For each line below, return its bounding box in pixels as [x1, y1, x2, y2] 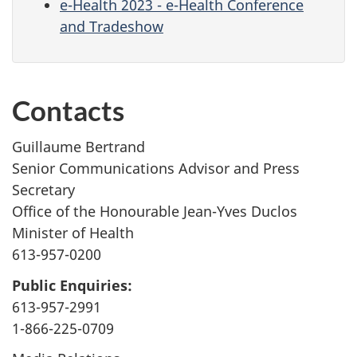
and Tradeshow [60, 17, 163, 37]
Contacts [12, 92, 124, 127]
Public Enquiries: [12, 275, 132, 295]
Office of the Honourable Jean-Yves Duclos [12, 202, 297, 222]
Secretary [12, 180, 75, 200]
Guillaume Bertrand [12, 137, 145, 157]
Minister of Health [12, 223, 134, 243]
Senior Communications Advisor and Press [12, 159, 300, 178]
